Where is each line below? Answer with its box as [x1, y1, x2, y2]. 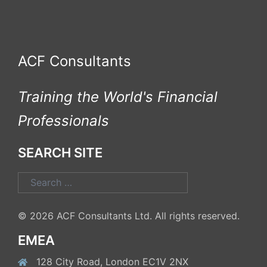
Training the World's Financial [18, 88, 218, 105]
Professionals [18, 111, 109, 129]
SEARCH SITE [18, 144, 103, 160]
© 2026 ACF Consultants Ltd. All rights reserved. [18, 209, 240, 222]
